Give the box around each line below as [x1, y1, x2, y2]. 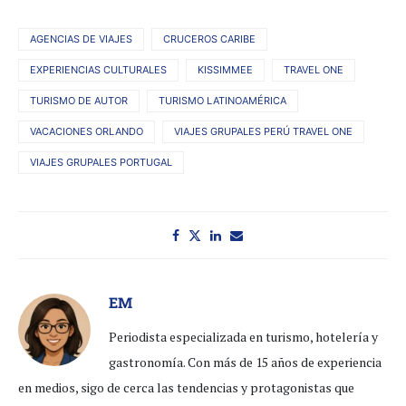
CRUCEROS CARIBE [163, 33, 256, 46]
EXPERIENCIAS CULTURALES [30, 63, 167, 77]
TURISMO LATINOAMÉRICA [159, 94, 286, 108]
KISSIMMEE [198, 63, 253, 77]
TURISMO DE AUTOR [30, 94, 128, 108]
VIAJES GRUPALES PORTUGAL [30, 156, 172, 169]
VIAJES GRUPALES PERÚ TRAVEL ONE [174, 125, 353, 139]
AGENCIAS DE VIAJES [30, 33, 132, 46]
